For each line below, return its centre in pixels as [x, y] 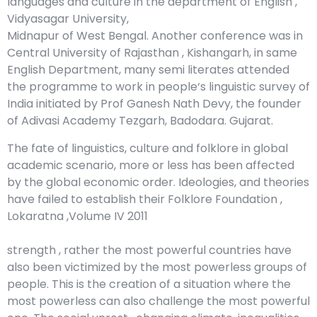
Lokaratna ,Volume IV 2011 [77, 216]
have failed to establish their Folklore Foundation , [145, 199]
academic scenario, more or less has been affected [151, 165]
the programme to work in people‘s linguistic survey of [158, 87]
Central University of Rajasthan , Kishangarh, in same [152, 53]
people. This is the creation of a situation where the [149, 284]
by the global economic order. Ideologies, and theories [158, 182]
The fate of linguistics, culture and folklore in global [148, 148]
